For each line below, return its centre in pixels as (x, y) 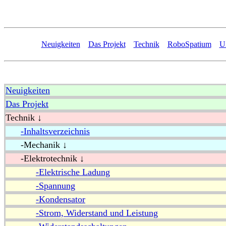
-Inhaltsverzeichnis (55, 131)
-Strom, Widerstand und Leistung (97, 213)
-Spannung (55, 186)
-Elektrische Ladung (73, 172)
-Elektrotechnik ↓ (45, 159)
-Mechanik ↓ (36, 145)
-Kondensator (61, 200)
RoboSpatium (189, 44)
